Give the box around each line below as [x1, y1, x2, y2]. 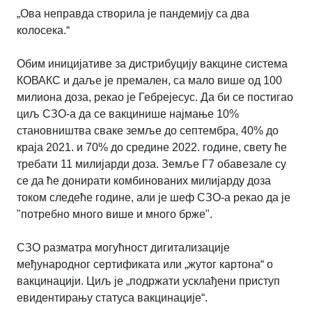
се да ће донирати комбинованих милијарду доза [17, 175, 271, 187]
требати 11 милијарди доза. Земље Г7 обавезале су [17, 158, 286, 171]
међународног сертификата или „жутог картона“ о [17, 258, 273, 271]
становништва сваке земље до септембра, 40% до [17, 125, 279, 137]
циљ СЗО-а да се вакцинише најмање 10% [17, 108, 239, 120]
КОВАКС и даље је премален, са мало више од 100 [17, 75, 282, 87]
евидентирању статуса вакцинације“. [17, 292, 208, 304]
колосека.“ [17, 24, 70, 37]
